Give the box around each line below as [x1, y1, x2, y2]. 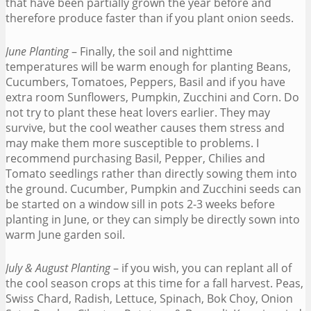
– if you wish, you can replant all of [110, 260, 292, 276]
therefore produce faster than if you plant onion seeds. [6, 10, 294, 26]
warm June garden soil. [6, 226, 125, 242]
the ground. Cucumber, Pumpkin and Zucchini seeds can [6, 180, 301, 196]
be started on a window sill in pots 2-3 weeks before [6, 196, 275, 212]
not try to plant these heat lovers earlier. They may [6, 104, 270, 120]
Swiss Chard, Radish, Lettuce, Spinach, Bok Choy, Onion [6, 290, 293, 306]
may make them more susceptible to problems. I [6, 135, 259, 151]
